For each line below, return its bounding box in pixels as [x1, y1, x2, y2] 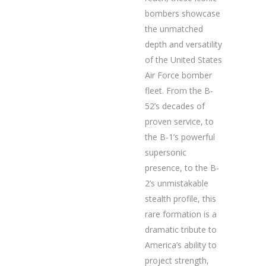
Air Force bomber [145, 69, 212, 81]
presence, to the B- [145, 162, 219, 173]
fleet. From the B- [145, 85, 213, 96]
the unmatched [145, 23, 203, 34]
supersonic [145, 147, 186, 158]
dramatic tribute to [145, 224, 217, 235]
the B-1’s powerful [145, 131, 215, 142]
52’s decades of [145, 100, 205, 112]
